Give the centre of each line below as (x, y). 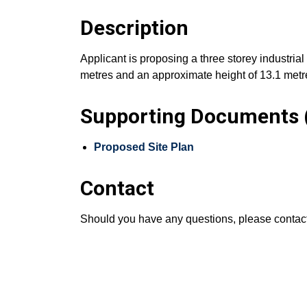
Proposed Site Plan (144, 147)
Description (134, 28)
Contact (117, 188)
